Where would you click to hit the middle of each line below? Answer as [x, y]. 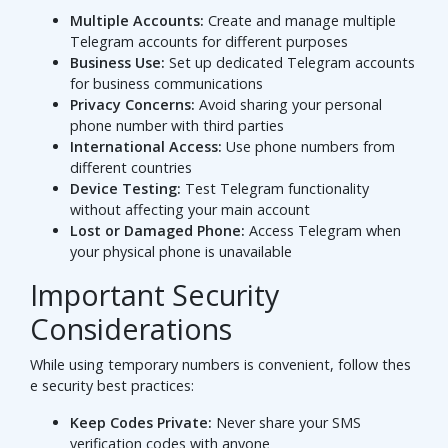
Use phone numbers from [308, 147]
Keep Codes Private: [141, 423]
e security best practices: [112, 386]
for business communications [166, 84]
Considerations [131, 329]
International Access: [146, 147]
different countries [131, 168]
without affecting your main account [190, 210]
